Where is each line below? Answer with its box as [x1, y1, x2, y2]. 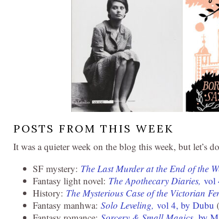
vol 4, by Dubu [157, 199, 214, 211]
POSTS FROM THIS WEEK [13, 122, 174, 135]
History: [33, 187, 66, 199]
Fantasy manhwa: [33, 199, 101, 211]
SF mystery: [33, 162, 81, 175]
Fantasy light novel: [33, 175, 109, 187]
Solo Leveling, [101, 199, 157, 211]
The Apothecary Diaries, [109, 175, 204, 187]
